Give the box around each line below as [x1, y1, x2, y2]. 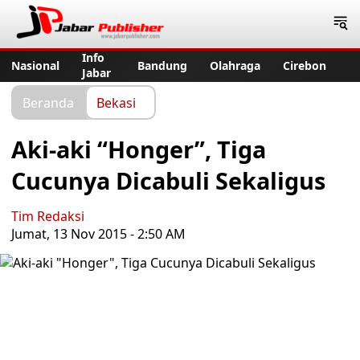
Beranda [22, 93, 74, 111]
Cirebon [283, 57, 326, 73]
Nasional [11, 57, 59, 73]
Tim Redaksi [11, 207, 84, 225]
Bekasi [96, 93, 136, 111]
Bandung [137, 57, 187, 73]
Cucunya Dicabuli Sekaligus [11, 165, 325, 196]
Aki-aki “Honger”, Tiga [11, 133, 266, 165]
